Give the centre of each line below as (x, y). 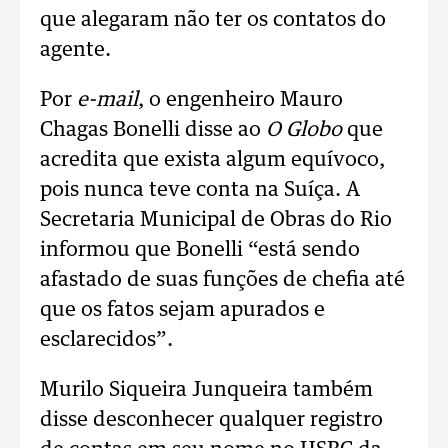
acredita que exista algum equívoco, (212, 160)
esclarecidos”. (106, 340)
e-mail (105, 100)
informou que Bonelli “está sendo (200, 250)
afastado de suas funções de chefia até (222, 280)
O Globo (304, 130)
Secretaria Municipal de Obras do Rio (216, 220)
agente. (75, 50)
